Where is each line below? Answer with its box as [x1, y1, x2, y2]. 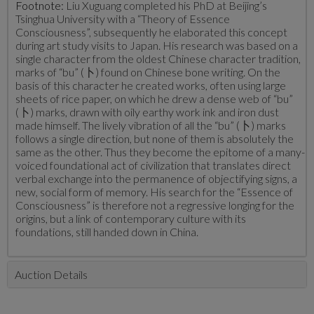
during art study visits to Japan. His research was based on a [15, 39, 298, 52]
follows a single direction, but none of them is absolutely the [15, 132, 294, 145]
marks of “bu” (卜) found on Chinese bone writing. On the [15, 65, 280, 78]
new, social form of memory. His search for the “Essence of [15, 185, 293, 198]
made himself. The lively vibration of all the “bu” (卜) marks [15, 118, 286, 132]
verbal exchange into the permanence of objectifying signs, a [15, 172, 297, 185]
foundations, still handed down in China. [15, 225, 198, 238]
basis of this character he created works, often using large [15, 78, 286, 92]
